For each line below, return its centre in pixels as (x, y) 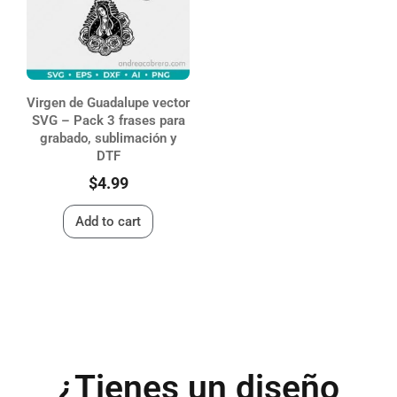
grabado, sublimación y (108, 138)
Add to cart (108, 222)
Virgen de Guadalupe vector (108, 102)
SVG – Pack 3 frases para (108, 120)
